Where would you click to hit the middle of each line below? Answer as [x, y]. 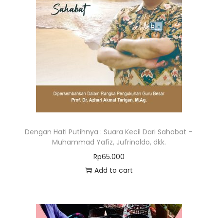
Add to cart [113, 171]
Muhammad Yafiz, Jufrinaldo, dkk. [109, 142]
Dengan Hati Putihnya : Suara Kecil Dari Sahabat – [109, 132]
